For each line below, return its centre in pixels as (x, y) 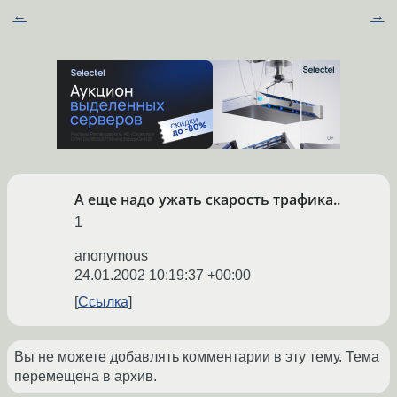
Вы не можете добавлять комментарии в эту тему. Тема (197, 357)
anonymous (111, 256)
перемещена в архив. (86, 377)
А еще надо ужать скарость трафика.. (207, 200)
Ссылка (103, 302)
